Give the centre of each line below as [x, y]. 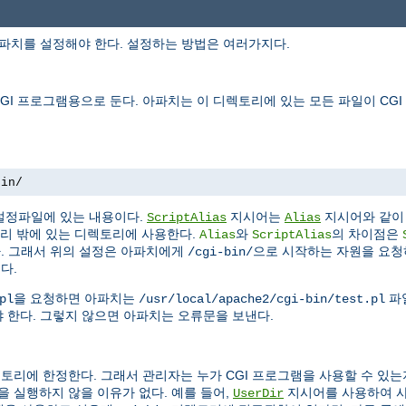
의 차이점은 [367, 234]
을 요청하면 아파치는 [76, 299]
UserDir [258, 394]
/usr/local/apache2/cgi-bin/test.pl [262, 300]
